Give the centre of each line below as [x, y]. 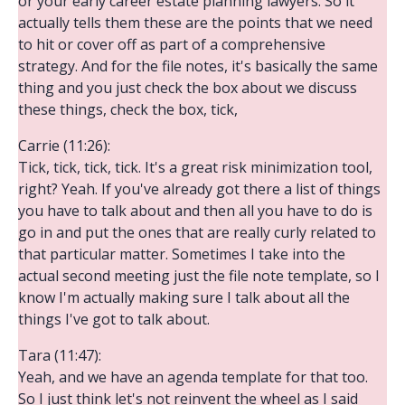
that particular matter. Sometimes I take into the [182, 254]
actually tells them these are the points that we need [195, 22]
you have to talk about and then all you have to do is [195, 210]
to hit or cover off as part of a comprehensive [172, 44]
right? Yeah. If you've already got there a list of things [199, 188]
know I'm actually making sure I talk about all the [184, 297]
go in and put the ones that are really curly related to [197, 232]
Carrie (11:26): [64, 145]
